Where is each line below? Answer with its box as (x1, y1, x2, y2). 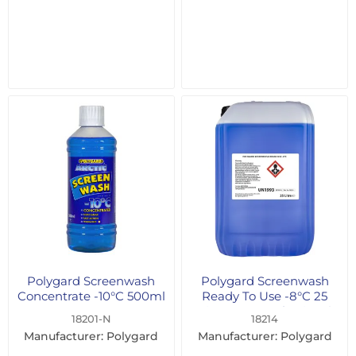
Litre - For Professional (198, 303, 331, 319)
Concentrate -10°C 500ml (17, 288, 165, 304)
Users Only (233, 318, 297, 334)
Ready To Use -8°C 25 (202, 288, 328, 304)
